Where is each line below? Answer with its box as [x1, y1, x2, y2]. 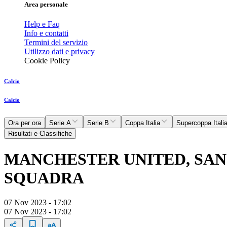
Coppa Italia [125, 119, 160, 127]
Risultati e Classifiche [8, 130, 72, 138]
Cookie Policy [24, 56, 70, 65]
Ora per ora [8, 119, 41, 127]
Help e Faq [24, 20, 60, 29]
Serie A [49, 119, 71, 127]
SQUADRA [4, 168, 84, 187]
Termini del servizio [24, 38, 88, 47]
